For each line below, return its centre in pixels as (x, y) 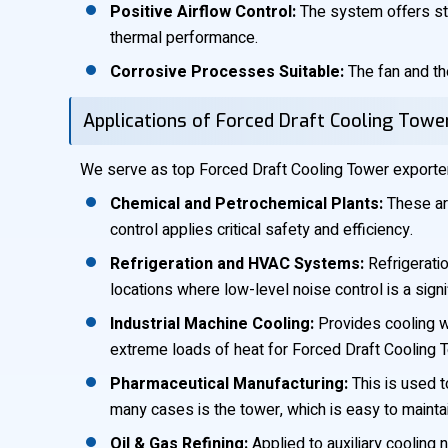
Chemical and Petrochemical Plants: (246, 204)
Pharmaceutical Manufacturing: (229, 384)
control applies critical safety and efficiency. (261, 230)
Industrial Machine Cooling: (212, 324)
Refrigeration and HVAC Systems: (237, 264)
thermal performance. (184, 38)
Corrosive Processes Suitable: (227, 72)
